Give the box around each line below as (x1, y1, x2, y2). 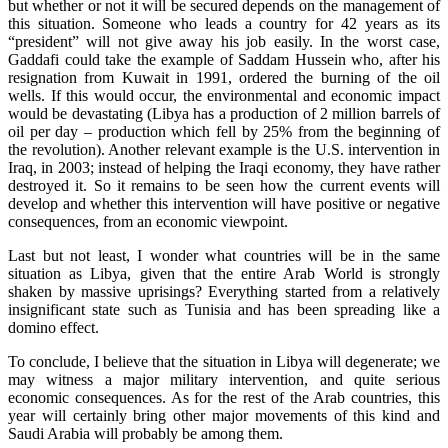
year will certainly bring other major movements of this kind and (8, 407, 440, 425)
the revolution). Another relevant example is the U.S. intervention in (8, 141, 440, 159)
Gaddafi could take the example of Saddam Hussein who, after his (8, 51, 440, 69)
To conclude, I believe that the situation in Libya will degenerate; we (8, 353, 440, 371)
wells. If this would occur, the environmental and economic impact (8, 87, 440, 105)
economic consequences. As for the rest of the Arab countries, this (8, 389, 440, 407)
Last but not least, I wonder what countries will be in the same (8, 247, 440, 265)
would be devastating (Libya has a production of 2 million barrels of (8, 105, 440, 123)
